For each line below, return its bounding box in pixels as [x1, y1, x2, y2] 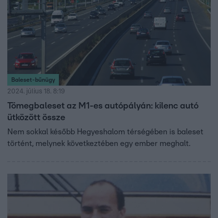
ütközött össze [7, 113, 65, 122]
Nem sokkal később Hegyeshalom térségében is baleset [7, 127, 203, 136]
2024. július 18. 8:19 [7, 88, 65, 95]
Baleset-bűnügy [11, 76, 55, 83]
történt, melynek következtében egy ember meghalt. [7, 139, 190, 147]
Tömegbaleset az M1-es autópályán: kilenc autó [7, 101, 199, 110]
